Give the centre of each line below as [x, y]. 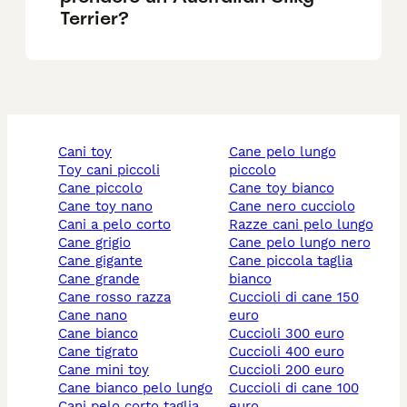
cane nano [97, 316]
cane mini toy [108, 370]
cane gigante [105, 261]
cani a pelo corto [119, 225]
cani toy [89, 152]
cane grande [104, 279]
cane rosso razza [119, 298]
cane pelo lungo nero [304, 243]
